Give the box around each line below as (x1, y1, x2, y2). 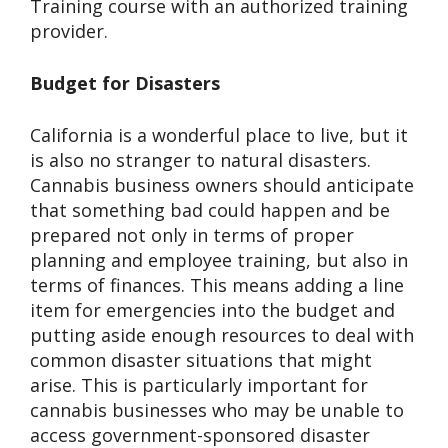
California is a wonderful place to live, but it (30, 122, 408, 147)
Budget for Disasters (30, 70, 220, 95)
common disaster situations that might (30, 347, 372, 372)
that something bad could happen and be (30, 197, 390, 222)
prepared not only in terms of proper (30, 222, 354, 247)
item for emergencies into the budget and (30, 297, 395, 322)
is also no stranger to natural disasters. (30, 147, 371, 172)
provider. (30, 18, 108, 43)
